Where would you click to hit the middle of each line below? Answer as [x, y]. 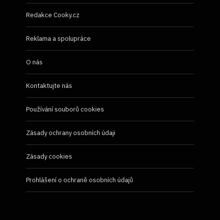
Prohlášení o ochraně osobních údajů [80, 180]
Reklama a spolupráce [58, 38]
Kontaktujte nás [49, 85]
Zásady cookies [49, 156]
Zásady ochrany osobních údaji [71, 133]
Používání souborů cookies [65, 109]
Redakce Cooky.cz [53, 15]
